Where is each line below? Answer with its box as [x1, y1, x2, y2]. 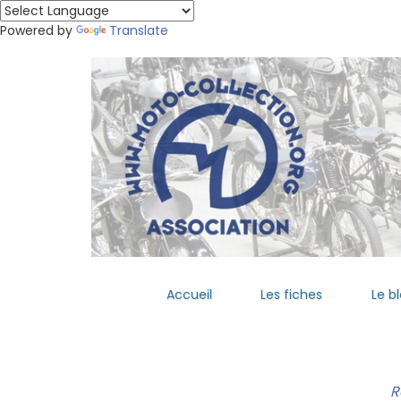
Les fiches [260, 286, 323, 304]
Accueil [166, 286, 212, 304]
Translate [109, 21, 168, 39]
